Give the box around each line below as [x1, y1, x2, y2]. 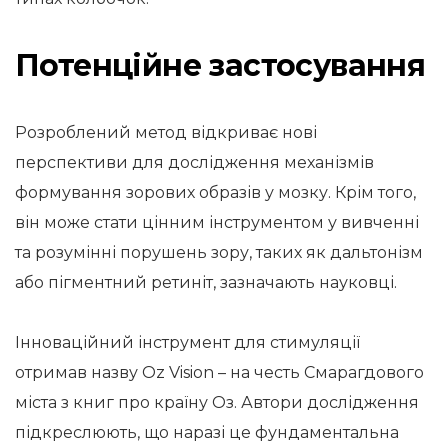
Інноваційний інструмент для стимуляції [15, 333, 360, 352]
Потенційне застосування [15, 47, 426, 84]
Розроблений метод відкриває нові [15, 123, 317, 142]
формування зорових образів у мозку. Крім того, [15, 183, 416, 202]
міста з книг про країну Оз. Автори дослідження [15, 393, 419, 412]
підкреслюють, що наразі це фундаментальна [15, 423, 399, 442]
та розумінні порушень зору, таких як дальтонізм [15, 243, 423, 262]
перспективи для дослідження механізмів [15, 153, 374, 172]
